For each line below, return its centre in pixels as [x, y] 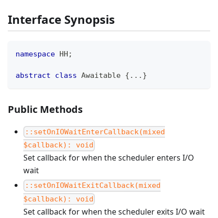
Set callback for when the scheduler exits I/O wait [114, 211]
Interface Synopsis [61, 19]
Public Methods [45, 109]
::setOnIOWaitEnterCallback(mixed [95, 132]
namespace [35, 54]
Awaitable [101, 75]
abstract [33, 75]
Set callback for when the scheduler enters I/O [109, 158]
